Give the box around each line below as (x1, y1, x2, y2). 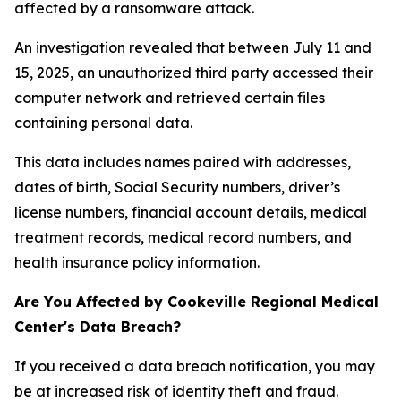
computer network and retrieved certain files (14, 89, 325, 107)
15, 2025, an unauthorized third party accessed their (14, 64, 373, 81)
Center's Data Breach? (14, 318, 181, 336)
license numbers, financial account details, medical (14, 203, 367, 221)
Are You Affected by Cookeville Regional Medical (14, 293, 379, 311)
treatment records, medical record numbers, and (14, 228, 352, 246)
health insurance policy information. (14, 253, 260, 271)
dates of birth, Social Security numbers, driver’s (14, 178, 340, 196)
